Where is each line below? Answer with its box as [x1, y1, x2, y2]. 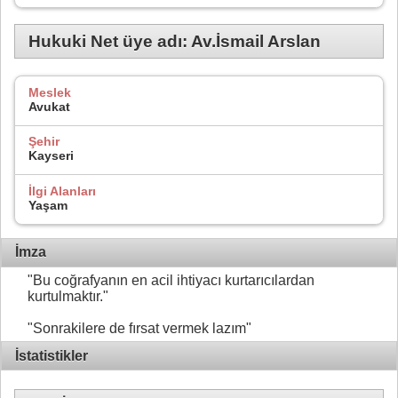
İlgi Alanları [28, 183, 96, 198]
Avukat [28, 99, 70, 114]
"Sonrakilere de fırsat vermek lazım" [28, 320, 251, 336]
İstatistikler [15, 347, 88, 363]
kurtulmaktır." [28, 288, 108, 304]
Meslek [28, 84, 71, 99]
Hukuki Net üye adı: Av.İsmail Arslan [28, 31, 321, 51]
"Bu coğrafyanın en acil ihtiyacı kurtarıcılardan [28, 272, 314, 288]
